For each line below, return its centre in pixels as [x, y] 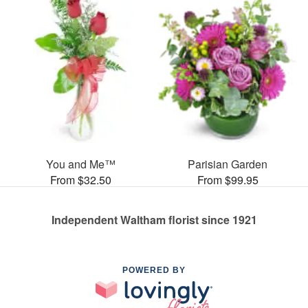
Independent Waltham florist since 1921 [154, 219]
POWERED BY [154, 270]
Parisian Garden [228, 164]
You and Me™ [80, 164]
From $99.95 [228, 179]
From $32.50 [80, 179]
